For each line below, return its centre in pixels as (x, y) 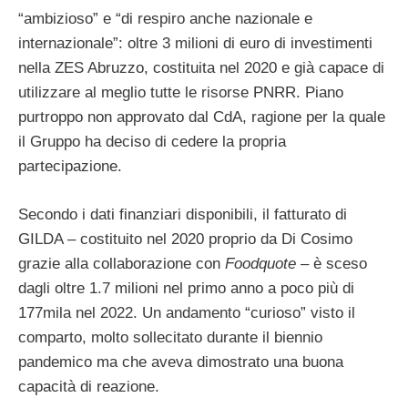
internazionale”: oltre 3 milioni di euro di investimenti (195, 44)
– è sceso (331, 263)
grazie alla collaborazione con (122, 263)
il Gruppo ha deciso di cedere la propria (152, 142)
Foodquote (260, 263)
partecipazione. (70, 167)
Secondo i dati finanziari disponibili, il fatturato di (183, 214)
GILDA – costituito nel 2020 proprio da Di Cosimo (185, 239)
